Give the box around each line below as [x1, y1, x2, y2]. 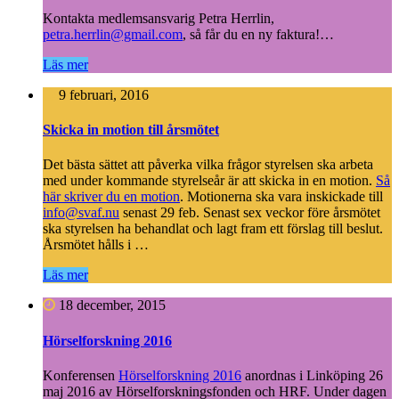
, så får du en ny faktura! [183, 26, 320, 42]
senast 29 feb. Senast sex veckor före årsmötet [123, 205, 380, 221]
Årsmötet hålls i [43, 237, 134, 253]
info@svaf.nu [43, 205, 119, 221]
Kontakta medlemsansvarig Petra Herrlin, [43, 10, 274, 26]
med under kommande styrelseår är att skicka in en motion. [43, 173, 372, 189]
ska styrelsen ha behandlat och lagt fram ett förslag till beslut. [43, 221, 383, 237]
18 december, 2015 [55, 297, 166, 313]
